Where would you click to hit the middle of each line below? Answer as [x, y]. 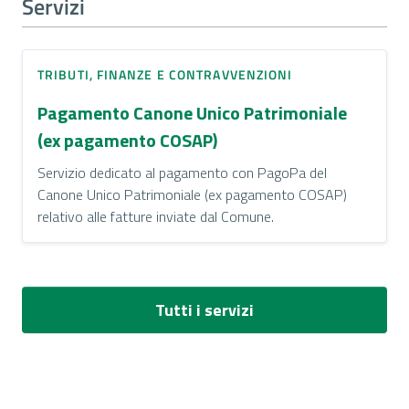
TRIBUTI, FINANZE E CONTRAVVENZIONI [165, 74]
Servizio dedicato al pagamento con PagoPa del [182, 173]
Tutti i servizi [204, 310]
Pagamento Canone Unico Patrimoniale [192, 113]
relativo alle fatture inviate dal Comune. [156, 216]
